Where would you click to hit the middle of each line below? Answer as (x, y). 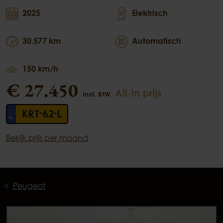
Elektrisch (150, 13)
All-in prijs (138, 93)
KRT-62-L (42, 114)
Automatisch (157, 41)
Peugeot (29, 186)
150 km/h (40, 69)
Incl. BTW (97, 94)
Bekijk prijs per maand (47, 138)
